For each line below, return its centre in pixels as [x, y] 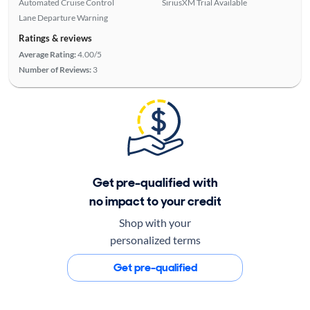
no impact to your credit [155, 201]
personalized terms [155, 239]
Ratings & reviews [55, 38]
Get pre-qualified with [155, 182]
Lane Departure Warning [63, 17]
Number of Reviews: [55, 69]
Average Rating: [47, 54]
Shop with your [155, 222]
